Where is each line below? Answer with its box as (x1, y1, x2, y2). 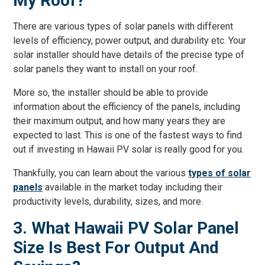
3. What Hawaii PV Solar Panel (13, 218, 240, 238)
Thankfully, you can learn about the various (13, 167, 189, 179)
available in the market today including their (43, 182, 223, 193)
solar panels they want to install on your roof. (13, 63, 198, 75)
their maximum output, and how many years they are (13, 115, 226, 127)
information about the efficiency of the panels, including (13, 101, 241, 112)
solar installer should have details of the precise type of (13, 49, 245, 60)
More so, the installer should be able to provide (13, 87, 209, 98)
